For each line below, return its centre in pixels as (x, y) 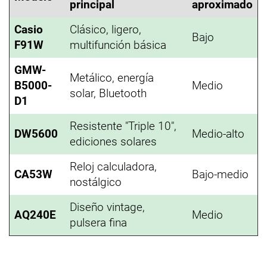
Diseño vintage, (107, 207)
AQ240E (35, 215)
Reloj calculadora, (113, 167)
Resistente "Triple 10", (123, 126)
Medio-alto (218, 134)
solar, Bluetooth (108, 93)
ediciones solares (113, 142)
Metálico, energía (112, 78)
